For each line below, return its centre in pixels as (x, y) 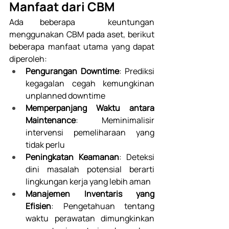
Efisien (38, 206)
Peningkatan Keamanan (72, 157)
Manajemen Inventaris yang (90, 194)
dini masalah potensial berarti (90, 169)
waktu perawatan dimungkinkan (90, 219)
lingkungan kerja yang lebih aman (89, 182)
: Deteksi (136, 157)
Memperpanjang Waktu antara (90, 108)
